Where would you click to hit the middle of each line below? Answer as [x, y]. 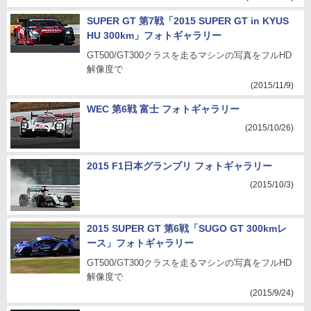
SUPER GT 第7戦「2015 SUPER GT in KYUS [188, 21]
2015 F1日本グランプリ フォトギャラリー [179, 166]
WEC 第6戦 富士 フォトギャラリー [163, 109]
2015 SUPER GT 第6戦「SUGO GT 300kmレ [187, 228]
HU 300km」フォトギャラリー [154, 35]
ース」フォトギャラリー [140, 243]
